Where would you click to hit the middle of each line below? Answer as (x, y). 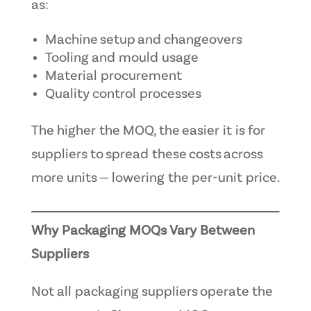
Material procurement (113, 76)
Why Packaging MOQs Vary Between (142, 231)
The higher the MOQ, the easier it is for (148, 131)
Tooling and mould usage (121, 58)
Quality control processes (123, 94)
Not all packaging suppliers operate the (151, 292)
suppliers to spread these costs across (146, 154)
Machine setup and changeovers (143, 40)
